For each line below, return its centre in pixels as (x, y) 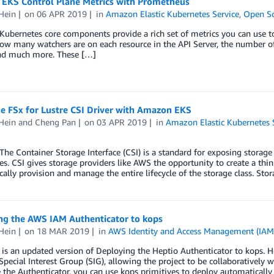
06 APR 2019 (62, 14)
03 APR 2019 (122, 122)
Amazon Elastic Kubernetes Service (173, 14)
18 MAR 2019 (63, 231)
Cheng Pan (55, 122)
